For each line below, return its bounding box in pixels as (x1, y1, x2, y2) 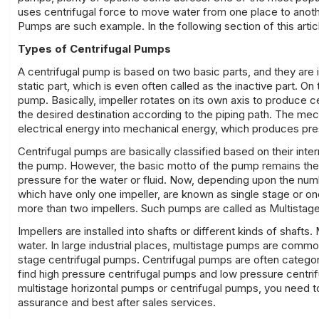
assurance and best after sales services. (18, 296, 216, 309)
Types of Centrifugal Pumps (18, 42, 171, 56)
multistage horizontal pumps (18, 281, 155, 295)
